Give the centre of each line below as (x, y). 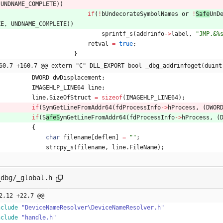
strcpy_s (60, 147)
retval (98, 44)
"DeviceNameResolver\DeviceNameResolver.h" (93, 207)
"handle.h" (39, 217)
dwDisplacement (77, 77)
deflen (105, 137)
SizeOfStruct (70, 97)
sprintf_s (117, 34)
